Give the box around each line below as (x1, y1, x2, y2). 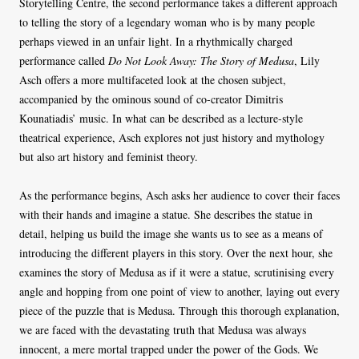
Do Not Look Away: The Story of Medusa (108, 53, 294, 69)
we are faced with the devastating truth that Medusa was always (19, 322, 306, 338)
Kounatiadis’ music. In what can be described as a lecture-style (19, 111, 303, 127)
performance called (19, 53, 108, 69)
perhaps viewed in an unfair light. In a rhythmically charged (19, 34, 292, 50)
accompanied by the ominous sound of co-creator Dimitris (19, 91, 283, 107)
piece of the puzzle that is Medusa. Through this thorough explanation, (19, 303, 340, 319)
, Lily (294, 53, 320, 69)
